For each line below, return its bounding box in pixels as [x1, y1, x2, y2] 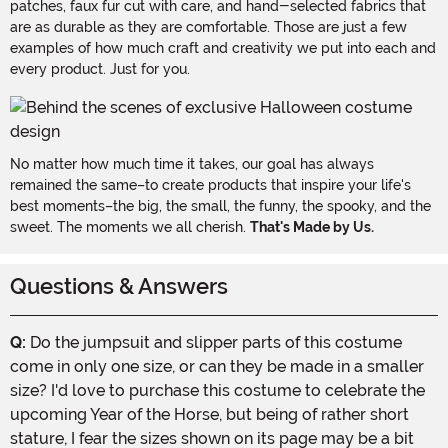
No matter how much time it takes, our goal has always [10, 155, 374, 172]
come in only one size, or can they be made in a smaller [10, 356, 424, 376]
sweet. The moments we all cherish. [10, 218, 250, 235]
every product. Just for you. [10, 60, 190, 77]
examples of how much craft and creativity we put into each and [10, 39, 436, 56]
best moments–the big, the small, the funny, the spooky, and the [10, 197, 431, 214]
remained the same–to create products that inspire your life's [10, 176, 411, 193]
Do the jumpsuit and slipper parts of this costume [26, 332, 402, 352]
